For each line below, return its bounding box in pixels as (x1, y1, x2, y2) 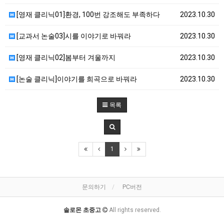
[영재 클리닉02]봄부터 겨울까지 (15, 53, 115, 61)
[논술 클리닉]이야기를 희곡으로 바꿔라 (15, 75, 137, 83)
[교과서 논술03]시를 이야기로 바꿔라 (15, 32, 131, 40)
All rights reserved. (108, 206, 161, 213)
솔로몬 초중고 (63, 206, 102, 213)
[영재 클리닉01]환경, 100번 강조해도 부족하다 (15, 10, 160, 18)
